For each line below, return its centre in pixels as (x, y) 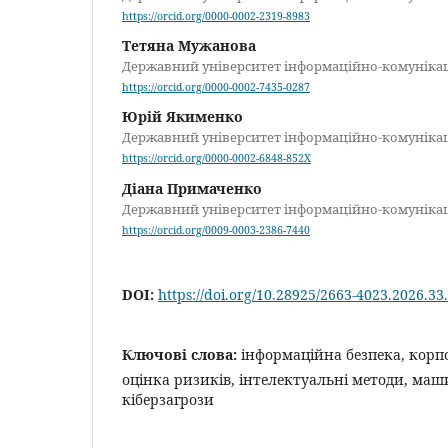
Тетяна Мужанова (189, 46)
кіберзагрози (168, 399)
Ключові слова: (181, 354)
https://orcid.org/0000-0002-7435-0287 (216, 87)
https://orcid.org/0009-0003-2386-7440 (216, 229)
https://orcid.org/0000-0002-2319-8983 (216, 16)
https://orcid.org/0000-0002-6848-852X (216, 158)
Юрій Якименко (182, 117)
